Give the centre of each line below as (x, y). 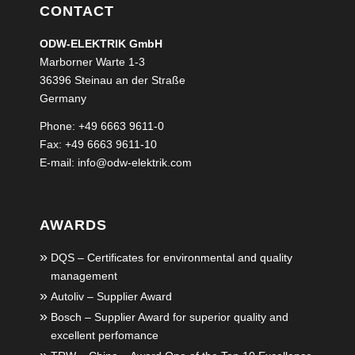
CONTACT (77, 11)
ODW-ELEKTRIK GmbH (101, 43)
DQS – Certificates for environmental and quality (172, 258)
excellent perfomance (105, 336)
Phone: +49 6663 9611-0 (102, 126)
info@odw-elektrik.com (135, 162)
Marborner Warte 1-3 (92, 61)
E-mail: (59, 162)
